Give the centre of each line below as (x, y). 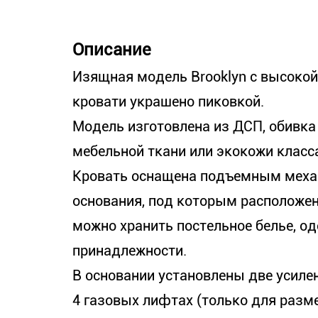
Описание (112, 50)
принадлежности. (130, 251)
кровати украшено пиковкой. (168, 102)
